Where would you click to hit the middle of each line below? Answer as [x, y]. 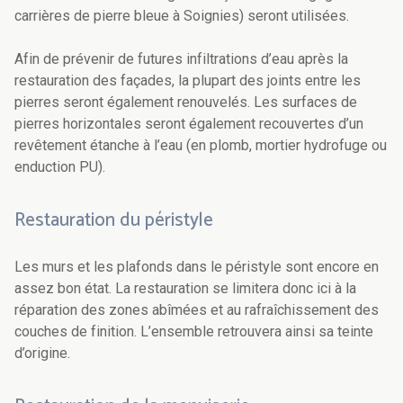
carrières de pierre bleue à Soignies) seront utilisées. [182, 16]
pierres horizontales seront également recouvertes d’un [189, 124]
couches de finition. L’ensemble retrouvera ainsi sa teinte [194, 332]
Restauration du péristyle [114, 221]
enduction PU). [62, 167]
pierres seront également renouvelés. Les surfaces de [186, 103]
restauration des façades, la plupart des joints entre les [188, 81]
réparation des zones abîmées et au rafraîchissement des [197, 310]
